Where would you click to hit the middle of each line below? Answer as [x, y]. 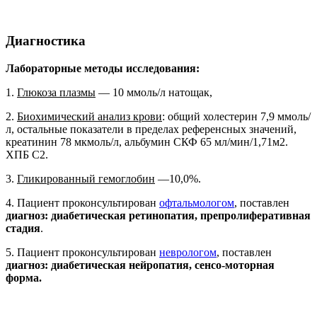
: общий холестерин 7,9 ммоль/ [236, 116]
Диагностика [46, 40]
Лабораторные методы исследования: [103, 68]
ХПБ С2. [27, 154]
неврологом [188, 252]
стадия [23, 228]
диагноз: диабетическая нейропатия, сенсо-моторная [140, 265]
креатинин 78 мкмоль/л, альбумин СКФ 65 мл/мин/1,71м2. [147, 142]
